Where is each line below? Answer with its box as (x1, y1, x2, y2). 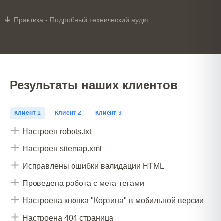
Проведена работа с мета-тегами (22, 179, 144, 187)
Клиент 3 (95, 110, 122, 116)
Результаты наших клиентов (10, 78, 178, 92)
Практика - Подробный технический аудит (14, 16, 149, 24)
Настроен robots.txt (22, 127, 91, 136)
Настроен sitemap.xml (22, 145, 102, 153)
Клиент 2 (54, 110, 81, 116)
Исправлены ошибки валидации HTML (22, 162, 164, 170)
